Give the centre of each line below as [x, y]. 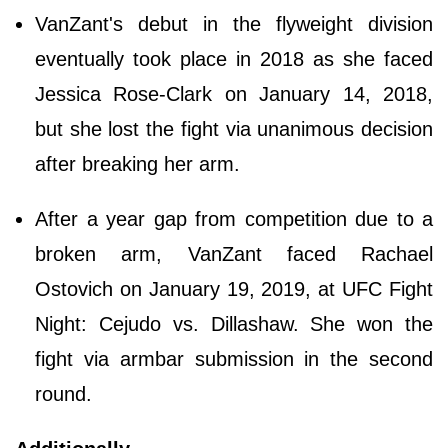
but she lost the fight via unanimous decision [234, 128]
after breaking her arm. [137, 163]
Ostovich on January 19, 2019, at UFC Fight [234, 288]
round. [63, 393]
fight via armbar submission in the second [234, 358]
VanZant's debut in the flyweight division [234, 23]
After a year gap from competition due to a [234, 218]
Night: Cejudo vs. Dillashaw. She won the [234, 323]
